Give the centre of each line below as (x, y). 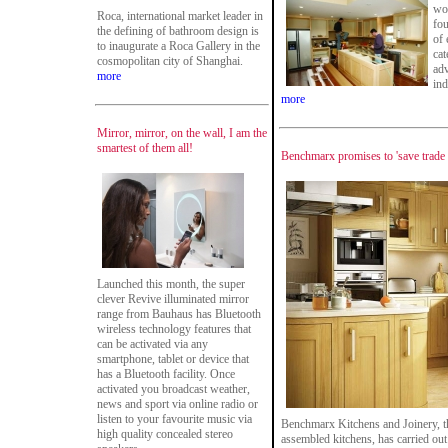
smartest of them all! (145, 148)
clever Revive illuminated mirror (173, 299)
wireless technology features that (174, 329)
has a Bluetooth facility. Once (166, 374)
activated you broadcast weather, (173, 389)
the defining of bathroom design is (178, 31)
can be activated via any (152, 344)
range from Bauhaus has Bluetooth (179, 314)
